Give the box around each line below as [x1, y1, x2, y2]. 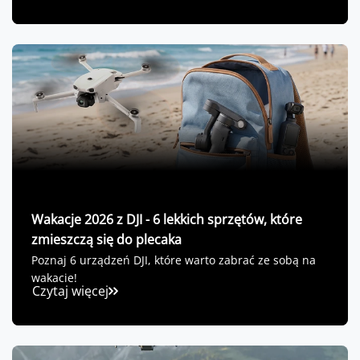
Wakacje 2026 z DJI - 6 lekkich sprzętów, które [31, 211, 302, 229]
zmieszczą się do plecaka [31, 231, 182, 249]
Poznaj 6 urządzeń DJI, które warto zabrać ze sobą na [31, 252, 316, 268]
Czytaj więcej [32, 282, 108, 301]
